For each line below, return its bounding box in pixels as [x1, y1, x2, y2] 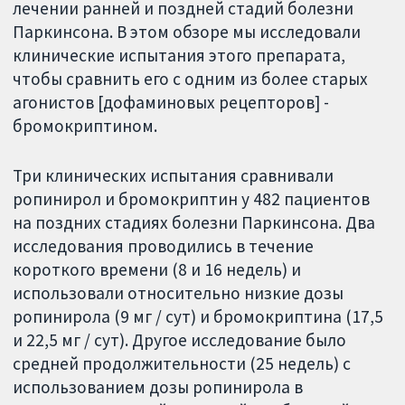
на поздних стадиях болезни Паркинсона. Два [13, 212, 376, 234]
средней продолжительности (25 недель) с [13, 353, 352, 375]
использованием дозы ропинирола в [13, 376, 304, 399]
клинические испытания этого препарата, [13, 44, 346, 67]
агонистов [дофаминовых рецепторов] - [13, 91, 330, 114]
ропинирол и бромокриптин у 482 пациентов [13, 188, 371, 211]
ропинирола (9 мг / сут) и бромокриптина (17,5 [13, 306, 384, 328]
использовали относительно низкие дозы [13, 282, 344, 305]
